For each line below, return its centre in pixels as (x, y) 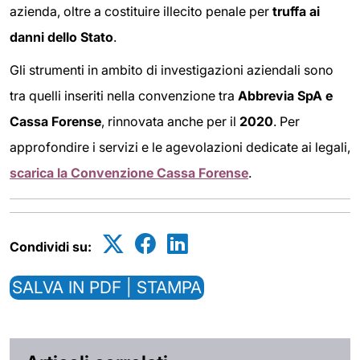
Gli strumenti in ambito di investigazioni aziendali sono (172, 70)
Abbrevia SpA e (285, 96)
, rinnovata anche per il (170, 122)
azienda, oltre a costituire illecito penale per (141, 11)
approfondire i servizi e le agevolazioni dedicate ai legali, (180, 147)
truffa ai (296, 11)
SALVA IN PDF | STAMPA (107, 288)
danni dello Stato (61, 37)
